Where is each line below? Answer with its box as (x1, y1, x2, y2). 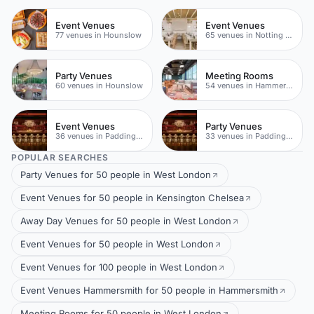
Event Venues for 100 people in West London (20, 261, 217, 273)
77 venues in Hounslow (55, 29, 142, 40)
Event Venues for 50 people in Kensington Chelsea (20, 192, 244, 204)
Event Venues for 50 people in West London (20, 238, 214, 250)
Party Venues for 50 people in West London (20, 169, 211, 181)
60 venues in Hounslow (55, 80, 143, 90)
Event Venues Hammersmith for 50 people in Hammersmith (20, 285, 278, 296)
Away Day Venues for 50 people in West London (20, 215, 231, 227)
